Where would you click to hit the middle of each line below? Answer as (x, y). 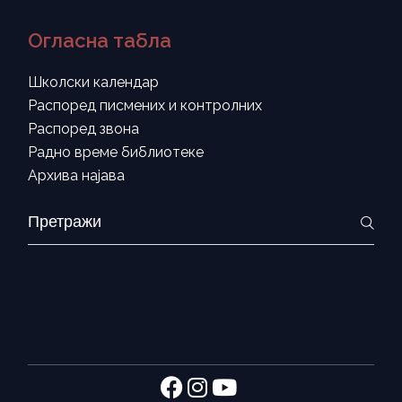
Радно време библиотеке (116, 152)
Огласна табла (100, 40)
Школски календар (94, 82)
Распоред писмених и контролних (145, 105)
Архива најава (77, 175)
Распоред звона (84, 128)
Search (50, 215)
